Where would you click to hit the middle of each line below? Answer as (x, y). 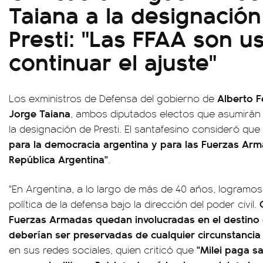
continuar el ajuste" (113, 60)
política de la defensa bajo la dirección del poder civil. (134, 203)
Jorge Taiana (40, 113)
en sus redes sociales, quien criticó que (101, 249)
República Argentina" (58, 159)
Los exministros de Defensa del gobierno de (113, 98)
